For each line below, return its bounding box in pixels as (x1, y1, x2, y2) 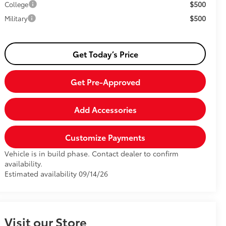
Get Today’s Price (72, 48, 138, 60)
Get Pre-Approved (70, 76, 140, 88)
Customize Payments (65, 131, 146, 143)
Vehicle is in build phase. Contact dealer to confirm (5, 148, 179, 159)
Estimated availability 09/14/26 (5, 168, 108, 179)
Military (5, 14, 28, 23)
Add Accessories (74, 103, 137, 116)
